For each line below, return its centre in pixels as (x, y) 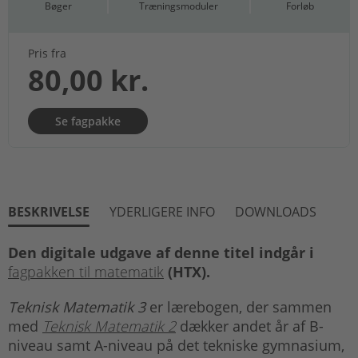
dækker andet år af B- (250, 326)
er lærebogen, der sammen (241, 306)
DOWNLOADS (276, 211)
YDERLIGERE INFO (162, 211)
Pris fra (47, 53)
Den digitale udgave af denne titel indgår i (161, 252)
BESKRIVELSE (49, 211)
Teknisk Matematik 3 (79, 306)
